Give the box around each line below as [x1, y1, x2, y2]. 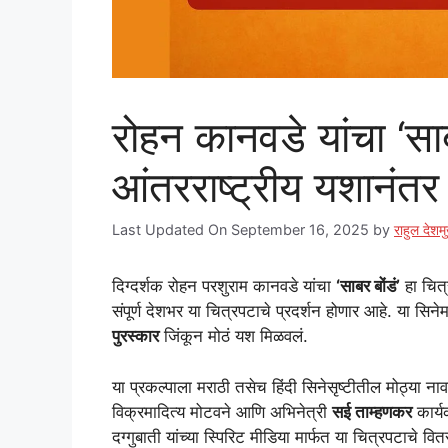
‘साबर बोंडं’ [336, 276, 400, 297]
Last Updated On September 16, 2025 [112, 221, 369, 239]
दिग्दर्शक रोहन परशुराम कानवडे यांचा [112, 276, 336, 297]
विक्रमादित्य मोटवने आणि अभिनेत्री [112, 401, 332, 422]
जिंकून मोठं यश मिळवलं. [159, 326, 308, 347]
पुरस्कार [112, 326, 159, 347]
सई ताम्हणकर [332, 401, 412, 422]
